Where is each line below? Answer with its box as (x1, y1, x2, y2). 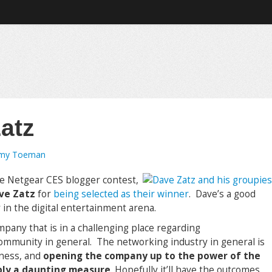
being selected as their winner (53, 188, 189, 200)
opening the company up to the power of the (43, 250, 260, 262)
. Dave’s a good (189, 188, 256, 200)
